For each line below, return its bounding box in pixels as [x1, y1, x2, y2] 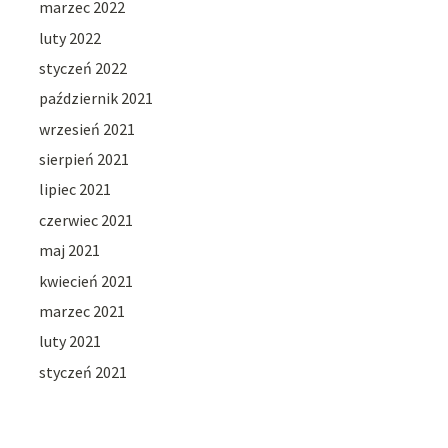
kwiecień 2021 [39, 270, 134, 291]
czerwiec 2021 [39, 209, 134, 230]
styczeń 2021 [39, 361, 128, 382]
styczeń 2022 [39, 57, 128, 78]
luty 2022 [39, 27, 102, 48]
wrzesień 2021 [39, 118, 136, 139]
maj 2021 [39, 240, 101, 261]
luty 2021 [39, 331, 102, 352]
